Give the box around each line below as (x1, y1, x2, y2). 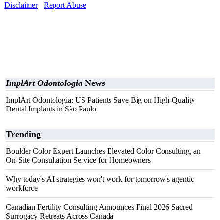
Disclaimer (4, 1, 38, 9)
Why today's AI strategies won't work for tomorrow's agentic (6, 175, 194, 183)
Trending (6, 129, 41, 139)
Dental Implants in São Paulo (6, 105, 96, 113)
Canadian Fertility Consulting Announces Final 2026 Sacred (6, 203, 192, 211)
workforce (6, 184, 38, 192)
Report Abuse (44, 1, 86, 9)
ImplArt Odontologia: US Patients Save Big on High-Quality (6, 96, 195, 104)
